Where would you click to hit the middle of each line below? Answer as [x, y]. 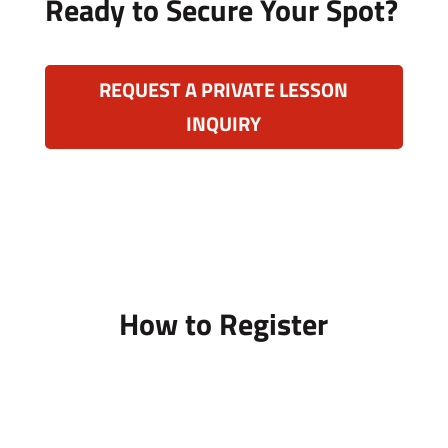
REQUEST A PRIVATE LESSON [224, 90]
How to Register [224, 324]
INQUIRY [224, 124]
